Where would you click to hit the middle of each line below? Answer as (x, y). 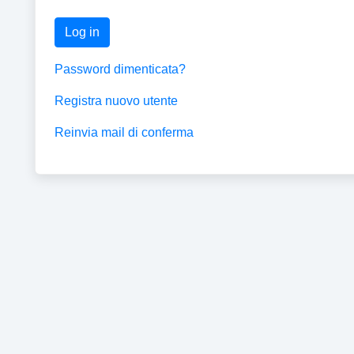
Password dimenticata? (120, 69)
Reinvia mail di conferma (124, 132)
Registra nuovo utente (116, 101)
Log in (82, 32)
